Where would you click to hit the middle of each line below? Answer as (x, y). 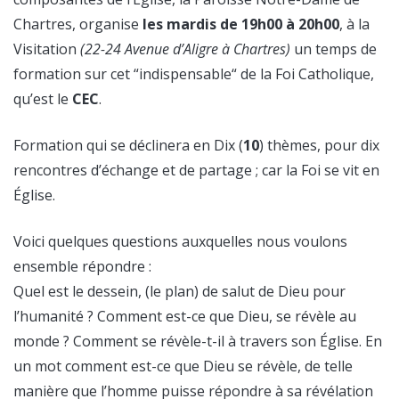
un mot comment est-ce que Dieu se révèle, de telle (183, 366)
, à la (354, 24)
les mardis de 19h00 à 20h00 (241, 24)
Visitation (47, 49)
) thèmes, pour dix (319, 146)
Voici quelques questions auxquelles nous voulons (180, 242)
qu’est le (43, 99)
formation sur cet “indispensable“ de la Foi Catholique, (194, 74)
